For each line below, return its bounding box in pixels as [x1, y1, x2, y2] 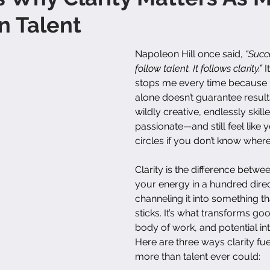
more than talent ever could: [135, 250, 260, 262]
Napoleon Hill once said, [135, 48, 245, 60]
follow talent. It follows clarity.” [135, 62, 262, 74]
